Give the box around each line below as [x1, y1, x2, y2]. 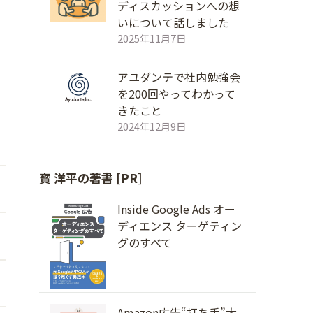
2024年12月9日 [117, 119, 186, 133]
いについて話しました [117, 14, 229, 31]
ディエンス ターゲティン [117, 217, 242, 234]
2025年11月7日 [117, 31, 186, 45]
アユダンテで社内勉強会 [117, 68, 240, 85]
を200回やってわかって [117, 85, 235, 102]
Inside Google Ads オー [117, 201, 235, 217]
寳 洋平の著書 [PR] [39, 169, 143, 187]
